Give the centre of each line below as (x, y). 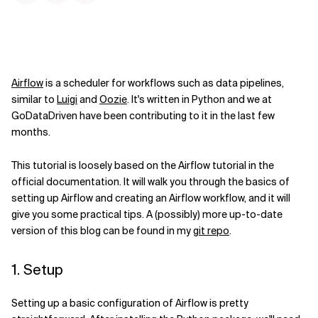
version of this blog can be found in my (102, 231)
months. (31, 132)
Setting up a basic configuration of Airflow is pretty (130, 303)
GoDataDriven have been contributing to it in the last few (143, 116)
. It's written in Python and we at (199, 99)
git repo (211, 231)
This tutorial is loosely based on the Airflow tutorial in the (143, 165)
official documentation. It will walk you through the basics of (150, 182)
